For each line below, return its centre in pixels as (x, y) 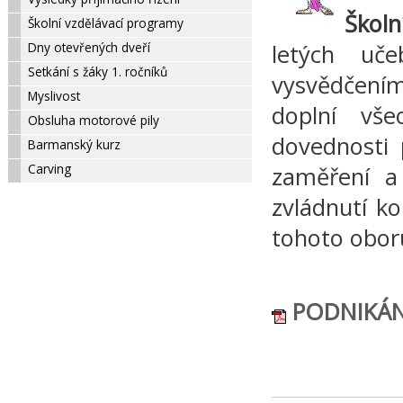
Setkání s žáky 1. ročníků (87, 71)
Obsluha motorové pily (83, 120)
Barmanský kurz (64, 144)
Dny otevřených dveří (79, 47)
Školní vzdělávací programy (95, 22)
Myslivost (44, 95)
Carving (39, 168)
